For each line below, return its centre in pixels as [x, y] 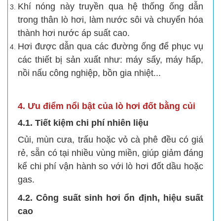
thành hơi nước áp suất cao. [74, 33]
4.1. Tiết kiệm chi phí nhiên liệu [83, 123]
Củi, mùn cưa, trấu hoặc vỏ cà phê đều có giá [110, 139]
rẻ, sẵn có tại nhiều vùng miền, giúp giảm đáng [110, 153]
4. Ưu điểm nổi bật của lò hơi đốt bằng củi [107, 106]
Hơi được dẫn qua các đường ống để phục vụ [110, 46]
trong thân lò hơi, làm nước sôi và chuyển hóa [110, 19]
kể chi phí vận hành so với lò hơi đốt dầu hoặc [110, 166]
